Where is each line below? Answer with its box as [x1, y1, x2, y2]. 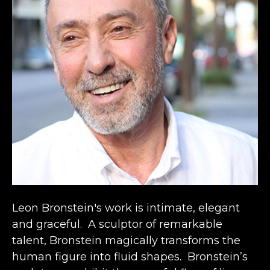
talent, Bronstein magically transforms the [12, 233, 240, 247]
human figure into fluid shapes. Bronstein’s [12, 250, 248, 263]
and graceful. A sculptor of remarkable [12, 217, 222, 231]
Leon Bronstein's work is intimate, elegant [12, 201, 240, 215]
